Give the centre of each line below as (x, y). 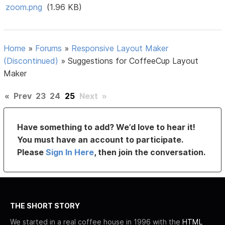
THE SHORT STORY (45, 206)
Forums (49, 48)
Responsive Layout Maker (120, 48)
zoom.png (24, 7)
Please (32, 152)
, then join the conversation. (150, 152)
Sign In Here (70, 152)
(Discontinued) (31, 61)
